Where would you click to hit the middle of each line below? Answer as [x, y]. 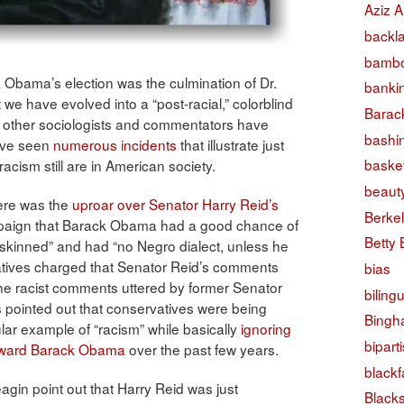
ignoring [266, 328]
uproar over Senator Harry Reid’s [175, 203]
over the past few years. [202, 349]
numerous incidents [115, 144]
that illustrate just [230, 144]
